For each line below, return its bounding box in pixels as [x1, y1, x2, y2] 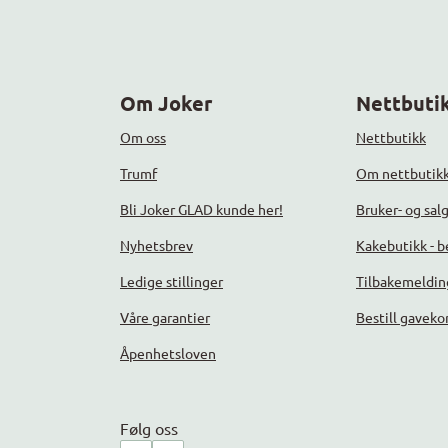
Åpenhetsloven [120, 344, 216, 363]
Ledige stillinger [120, 272, 223, 291]
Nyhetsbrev [120, 236, 193, 255]
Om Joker [120, 90, 212, 117]
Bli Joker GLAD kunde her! [120, 200, 283, 219]
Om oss [120, 128, 166, 147]
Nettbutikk [356, 128, 426, 147]
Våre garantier [120, 308, 210, 327]
